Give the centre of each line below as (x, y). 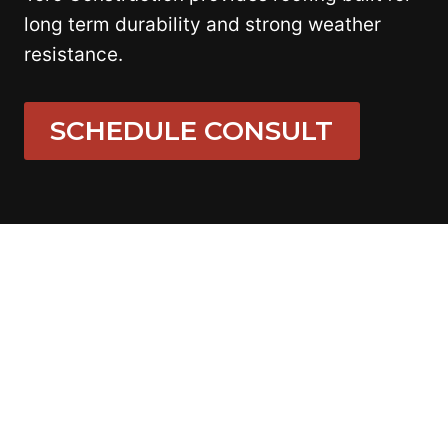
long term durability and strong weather (202, 24)
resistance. (73, 54)
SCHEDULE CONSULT (192, 130)
